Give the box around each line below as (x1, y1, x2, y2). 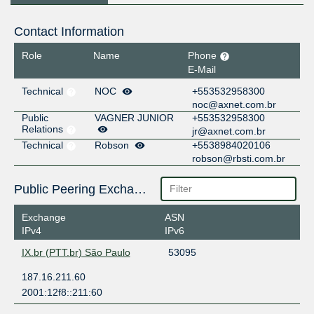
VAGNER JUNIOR (95, 111, 174, 123)
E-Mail (188, 63, 217, 75)
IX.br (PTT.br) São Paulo (21, 247, 130, 259)
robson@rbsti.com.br (192, 152, 286, 164)
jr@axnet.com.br (192, 125, 266, 137)
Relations (21, 123, 66, 135)
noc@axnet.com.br (192, 98, 277, 110)
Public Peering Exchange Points (133, 182, 146, 196)
